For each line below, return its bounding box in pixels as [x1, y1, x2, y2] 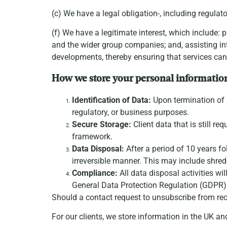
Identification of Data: [72, 95, 151, 105]
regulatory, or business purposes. [72, 107, 189, 117]
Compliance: [72, 168, 118, 178]
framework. [72, 131, 112, 141]
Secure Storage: [72, 119, 131, 129]
